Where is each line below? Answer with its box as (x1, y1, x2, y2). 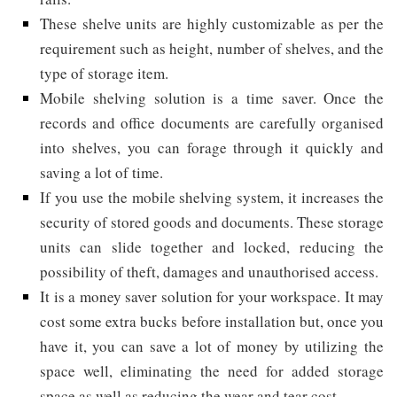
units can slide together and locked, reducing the (40, 237, 384, 258)
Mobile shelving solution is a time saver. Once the (40, 88, 384, 109)
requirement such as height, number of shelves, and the (40, 38, 384, 59)
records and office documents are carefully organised (40, 113, 384, 134)
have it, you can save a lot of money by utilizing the (40, 336, 384, 357)
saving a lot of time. (40, 162, 163, 183)
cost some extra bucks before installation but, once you (40, 311, 384, 332)
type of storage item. (40, 63, 168, 84)
